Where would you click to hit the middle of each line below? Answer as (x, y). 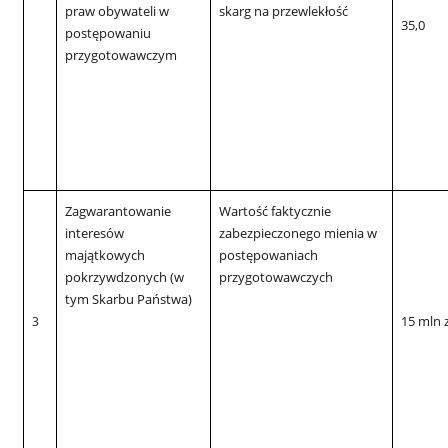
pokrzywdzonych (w (125, 276)
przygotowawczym (121, 54)
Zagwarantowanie (118, 210)
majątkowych (105, 254)
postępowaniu (108, 32)
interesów (95, 232)
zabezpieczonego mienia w (298, 232)
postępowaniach (269, 254)
